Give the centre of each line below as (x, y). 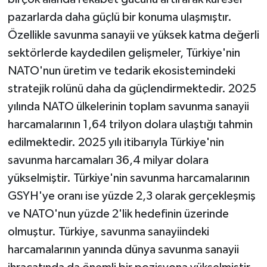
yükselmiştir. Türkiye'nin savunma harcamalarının (128, 178)
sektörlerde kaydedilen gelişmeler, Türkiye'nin (124, 53)
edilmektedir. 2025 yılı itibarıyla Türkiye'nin (116, 143)
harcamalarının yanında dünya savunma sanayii (123, 250)
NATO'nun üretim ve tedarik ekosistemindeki (121, 71)
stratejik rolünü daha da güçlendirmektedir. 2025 (132, 89)
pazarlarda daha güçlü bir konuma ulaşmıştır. (119, 18)
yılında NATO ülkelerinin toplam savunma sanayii (128, 107)
